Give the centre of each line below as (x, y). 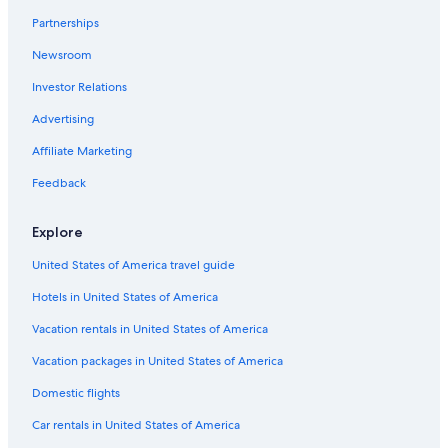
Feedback (59, 182)
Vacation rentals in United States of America (150, 328)
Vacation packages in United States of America (157, 360)
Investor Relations (79, 86)
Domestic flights (76, 392)
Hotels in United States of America (125, 296)
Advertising (63, 118)
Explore (57, 231)
